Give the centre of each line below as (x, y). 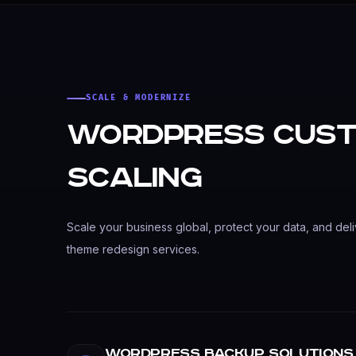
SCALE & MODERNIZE (139, 98)
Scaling (134, 179)
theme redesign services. (133, 250)
